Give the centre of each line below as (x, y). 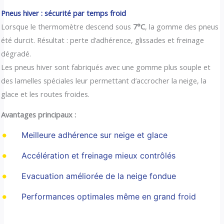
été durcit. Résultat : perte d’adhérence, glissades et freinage (103, 40)
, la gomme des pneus (182, 26)
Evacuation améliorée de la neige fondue (98, 176)
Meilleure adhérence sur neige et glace (94, 135)
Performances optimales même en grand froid (108, 196)
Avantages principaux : (39, 115)
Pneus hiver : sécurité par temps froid (64, 13)
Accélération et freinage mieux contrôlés (98, 155)
